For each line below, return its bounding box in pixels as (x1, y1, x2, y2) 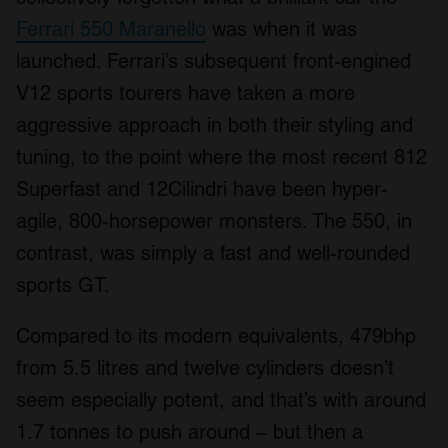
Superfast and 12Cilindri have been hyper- (16, 176, 388, 201)
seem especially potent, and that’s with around (16, 387, 426, 412)
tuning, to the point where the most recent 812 (16, 144, 427, 169)
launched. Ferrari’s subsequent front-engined (16, 48, 411, 73)
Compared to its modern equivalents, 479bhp (16, 323, 416, 348)
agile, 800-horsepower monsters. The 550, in (16, 208, 412, 233)
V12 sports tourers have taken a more (16, 80, 355, 105)
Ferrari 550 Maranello (16, 16, 206, 41)
